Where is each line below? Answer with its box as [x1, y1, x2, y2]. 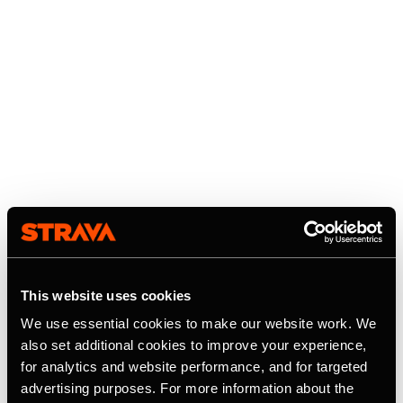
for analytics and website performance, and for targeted [21, 359, 368, 374]
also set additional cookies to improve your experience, [21, 337, 367, 353]
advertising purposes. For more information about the [21, 381, 354, 396]
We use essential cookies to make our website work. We [21, 316, 377, 331]
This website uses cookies [21, 287, 192, 303]
